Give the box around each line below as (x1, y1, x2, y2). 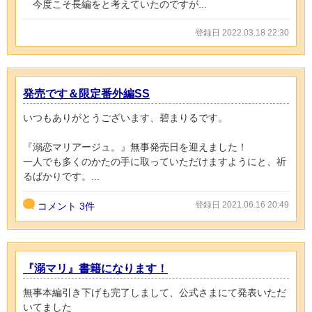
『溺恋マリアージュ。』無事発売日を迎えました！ (23, 141, 247, 153)
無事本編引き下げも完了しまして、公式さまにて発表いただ (23, 286, 286, 298)
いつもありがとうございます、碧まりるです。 (23, 111, 228, 123)
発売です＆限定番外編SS (23, 87, 150, 100)
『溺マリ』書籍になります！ (23, 262, 168, 274)
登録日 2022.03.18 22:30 (195, 27, 289, 38)
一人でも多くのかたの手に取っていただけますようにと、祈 (23, 155, 286, 167)
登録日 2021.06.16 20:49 (195, 199, 289, 210)
